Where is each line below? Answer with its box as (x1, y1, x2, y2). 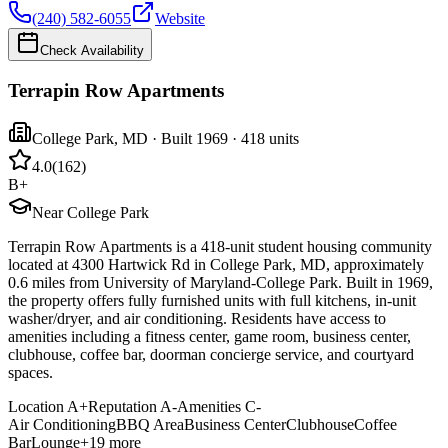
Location (8, 398, 64, 416)
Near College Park (32, 204, 149, 222)
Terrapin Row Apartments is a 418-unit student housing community (8, 238, 432, 256)
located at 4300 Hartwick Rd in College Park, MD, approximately (8, 256, 424, 274)
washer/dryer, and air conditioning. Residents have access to (8, 310, 386, 328)
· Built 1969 (148, 130, 228, 148)
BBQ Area (116, 416, 184, 434)
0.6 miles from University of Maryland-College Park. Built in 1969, (8, 274, 433, 292)
